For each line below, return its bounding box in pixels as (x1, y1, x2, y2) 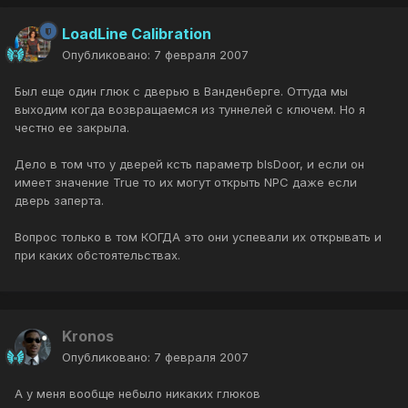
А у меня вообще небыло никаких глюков (15, 386, 260, 402)
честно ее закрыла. (15, 120, 129, 136)
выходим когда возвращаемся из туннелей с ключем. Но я (15, 102, 365, 117)
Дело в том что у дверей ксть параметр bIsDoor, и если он (15, 157, 364, 172)
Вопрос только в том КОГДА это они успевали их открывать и (15, 229, 382, 245)
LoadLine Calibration (62, 25, 211, 44)
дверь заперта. (15, 193, 104, 209)
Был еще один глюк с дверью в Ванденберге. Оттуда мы (15, 84, 348, 99)
